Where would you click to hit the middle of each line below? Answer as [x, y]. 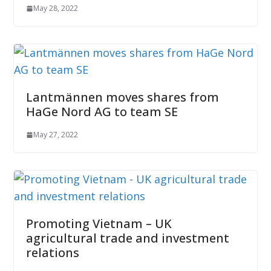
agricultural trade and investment [127, 238]
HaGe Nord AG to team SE [102, 112]
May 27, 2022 [55, 135]
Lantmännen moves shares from [122, 97]
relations [52, 253]
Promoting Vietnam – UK [99, 224]
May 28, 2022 [55, 8]
